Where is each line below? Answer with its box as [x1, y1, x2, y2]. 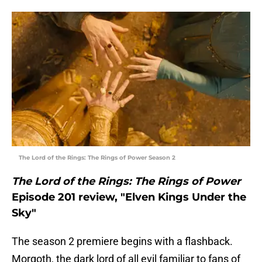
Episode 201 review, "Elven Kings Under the [12, 191, 246, 204]
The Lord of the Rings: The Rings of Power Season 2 [19, 154, 175, 162]
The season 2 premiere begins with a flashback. [12, 235, 233, 248]
